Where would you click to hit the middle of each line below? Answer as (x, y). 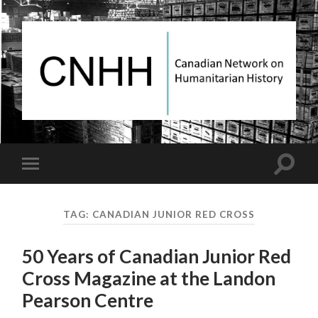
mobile (50, 185)
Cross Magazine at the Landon (149, 279)
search (300, 180)
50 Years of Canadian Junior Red (157, 257)
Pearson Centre (88, 301)
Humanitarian (190, 156)
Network (179, 135)
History (176, 166)
